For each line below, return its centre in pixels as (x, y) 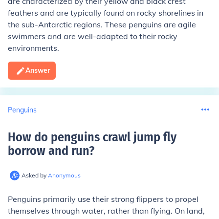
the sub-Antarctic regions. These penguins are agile (102, 24)
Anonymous (64, 175)
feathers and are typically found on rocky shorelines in (106, 13)
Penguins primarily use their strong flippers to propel (103, 199)
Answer (38, 70)
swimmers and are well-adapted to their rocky (93, 36)
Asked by (35, 175)
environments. (33, 48)
